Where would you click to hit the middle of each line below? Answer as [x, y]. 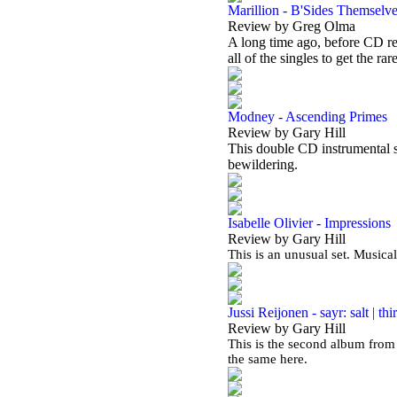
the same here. [269, 359]
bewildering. [265, 164]
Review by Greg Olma [292, 26]
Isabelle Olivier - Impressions [309, 223]
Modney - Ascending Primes [307, 117]
